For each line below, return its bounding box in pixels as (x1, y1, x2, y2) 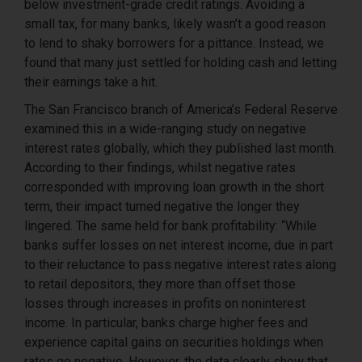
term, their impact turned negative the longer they (24, 198, 300, 214)
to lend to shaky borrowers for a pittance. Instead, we (24, 35, 324, 51)
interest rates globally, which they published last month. (24, 140, 336, 156)
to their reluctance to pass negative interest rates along (24, 256, 336, 272)
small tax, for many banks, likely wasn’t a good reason (24, 15, 326, 32)
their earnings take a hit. (24, 74, 158, 90)
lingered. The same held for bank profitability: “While (24, 217, 317, 234)
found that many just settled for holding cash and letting (24, 54, 337, 70)
